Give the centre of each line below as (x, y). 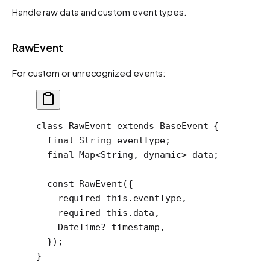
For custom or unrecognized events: (89, 72)
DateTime (69, 227)
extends (133, 126)
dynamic (162, 155)
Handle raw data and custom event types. (99, 11)
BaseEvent (181, 126)
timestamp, (136, 227)
